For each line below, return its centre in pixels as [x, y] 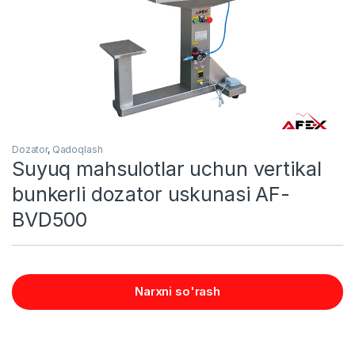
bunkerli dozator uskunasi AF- [151, 194]
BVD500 [50, 219]
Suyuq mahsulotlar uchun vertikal [167, 168]
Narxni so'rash [177, 291]
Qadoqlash [77, 149]
